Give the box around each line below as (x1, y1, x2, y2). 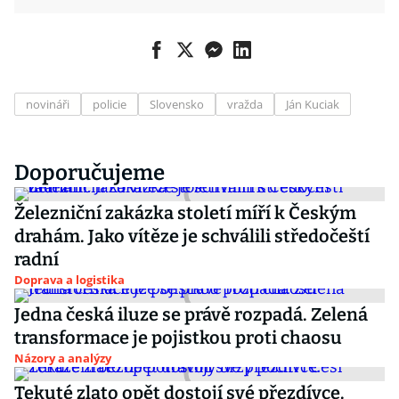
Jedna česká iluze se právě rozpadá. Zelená (14, 304, 368, 325)
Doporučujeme (14, 160, 165, 185)
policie (93, 96, 126, 112)
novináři (26, 96, 69, 112)
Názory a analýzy (14, 350, 111, 366)
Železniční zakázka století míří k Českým (14, 202, 356, 224)
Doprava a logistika (14, 272, 125, 288)
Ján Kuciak (286, 96, 339, 112)
